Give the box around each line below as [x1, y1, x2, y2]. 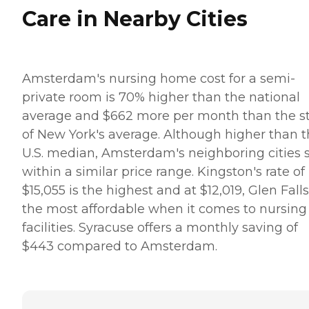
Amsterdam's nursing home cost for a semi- [22, 70, 295, 86]
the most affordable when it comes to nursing [22, 201, 307, 217]
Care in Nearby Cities [22, 6, 248, 32]
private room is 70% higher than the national [22, 89, 300, 105]
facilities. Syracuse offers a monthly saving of [22, 219, 298, 235]
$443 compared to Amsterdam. [22, 238, 221, 254]
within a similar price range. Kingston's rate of [22, 163, 305, 179]
